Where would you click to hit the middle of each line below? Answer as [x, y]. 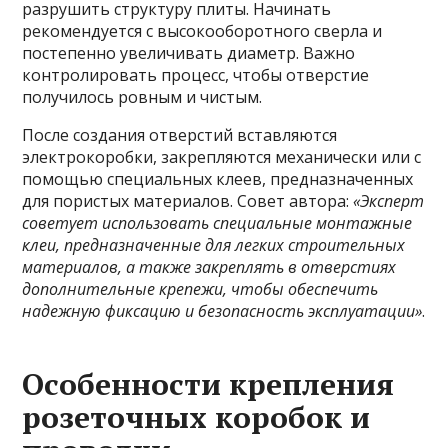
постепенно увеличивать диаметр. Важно [189, 53]
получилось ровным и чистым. [142, 97]
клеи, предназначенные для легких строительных [214, 245]
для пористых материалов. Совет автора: [188, 201]
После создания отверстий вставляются [180, 135]
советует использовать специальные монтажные [217, 223]
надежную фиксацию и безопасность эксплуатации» [222, 311]
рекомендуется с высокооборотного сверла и [202, 31]
